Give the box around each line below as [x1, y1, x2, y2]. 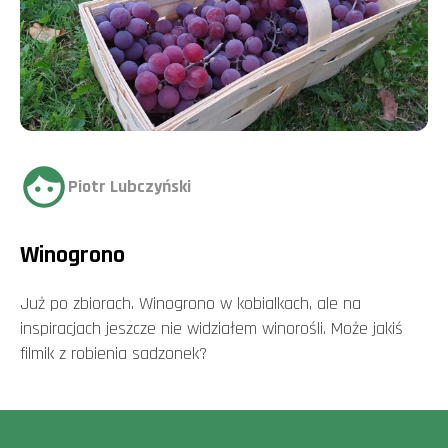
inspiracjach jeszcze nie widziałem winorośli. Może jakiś [20, 317, 403, 341]
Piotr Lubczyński [68, 175, 191, 199]
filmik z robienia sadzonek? [20, 342, 207, 366]
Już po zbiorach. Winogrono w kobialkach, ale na [20, 292, 361, 316]
